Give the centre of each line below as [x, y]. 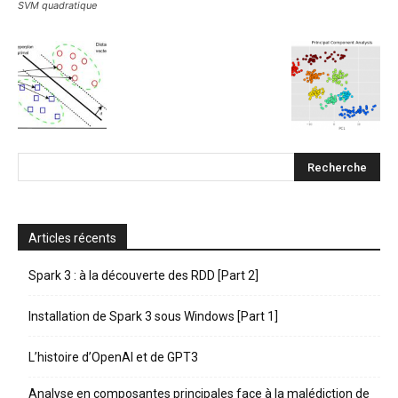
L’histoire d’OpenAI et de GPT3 [113, 357]
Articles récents [72, 238]
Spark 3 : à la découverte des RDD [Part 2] [143, 275]
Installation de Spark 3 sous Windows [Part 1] [153, 316]
